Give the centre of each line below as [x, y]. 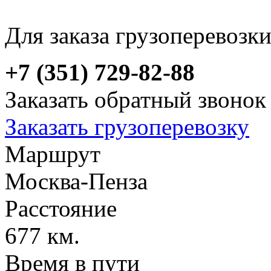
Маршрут [53, 154]
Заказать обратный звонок [135, 99]
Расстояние [61, 208]
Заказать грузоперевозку [127, 126]
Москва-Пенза [76, 181]
